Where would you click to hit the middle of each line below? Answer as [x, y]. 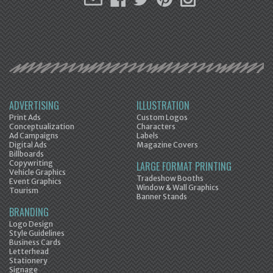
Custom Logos [162, 117]
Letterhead [29, 251]
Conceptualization [42, 126]
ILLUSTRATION [163, 105]
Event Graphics [35, 181]
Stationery [28, 261]
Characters [156, 126]
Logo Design [31, 224]
